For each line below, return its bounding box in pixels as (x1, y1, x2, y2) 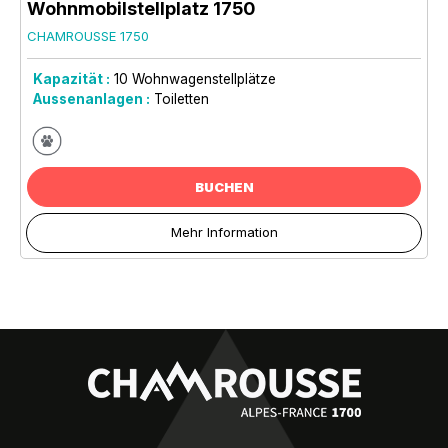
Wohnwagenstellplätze (132, 70, 276, 87)
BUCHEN (194, 178, 254, 195)
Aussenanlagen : (33, 90, 150, 107)
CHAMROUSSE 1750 (27, 27, 149, 44)
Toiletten (154, 90, 209, 107)
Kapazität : (33, 70, 110, 87)
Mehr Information (170, 223, 278, 240)
